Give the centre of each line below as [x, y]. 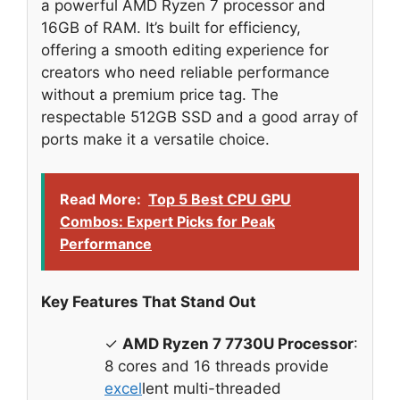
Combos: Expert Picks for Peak [167, 222]
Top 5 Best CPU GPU [220, 200]
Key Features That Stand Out [149, 301]
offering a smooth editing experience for [185, 50]
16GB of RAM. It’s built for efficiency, [171, 27]
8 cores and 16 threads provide [217, 367]
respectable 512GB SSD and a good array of [200, 117]
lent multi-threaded [212, 389]
